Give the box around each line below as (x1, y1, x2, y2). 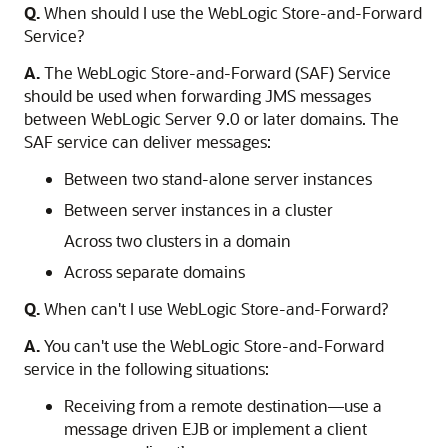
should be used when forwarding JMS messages (24, 85, 371, 106)
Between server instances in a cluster (64, 199, 333, 220)
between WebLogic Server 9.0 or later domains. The (24, 108, 399, 129)
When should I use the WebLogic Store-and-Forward (44, 2, 422, 23)
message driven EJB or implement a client (64, 418, 367, 439)
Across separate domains (64, 261, 245, 282)
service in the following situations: (24, 358, 269, 379)
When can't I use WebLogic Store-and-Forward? (44, 298, 388, 319)
